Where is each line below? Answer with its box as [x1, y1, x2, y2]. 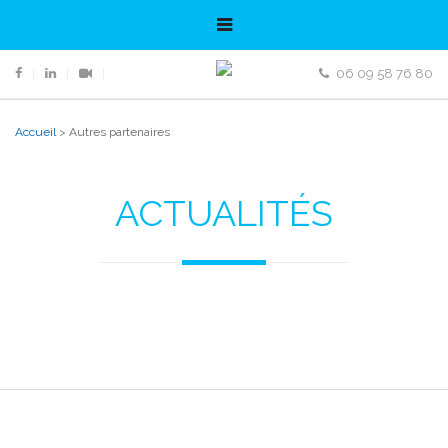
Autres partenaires [69, 125, 170, 139]
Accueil [15, 125, 56, 139]
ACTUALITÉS [115, 192, 333, 234]
